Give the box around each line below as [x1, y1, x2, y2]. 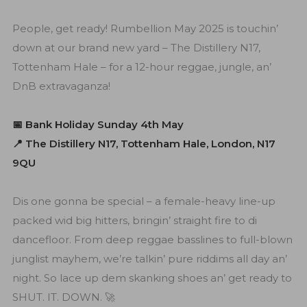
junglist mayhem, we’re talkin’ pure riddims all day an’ [12, 251, 287, 265]
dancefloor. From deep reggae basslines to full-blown [12, 232, 293, 246]
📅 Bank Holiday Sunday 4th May [12, 117, 184, 131]
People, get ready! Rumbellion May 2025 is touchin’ [12, 21, 278, 35]
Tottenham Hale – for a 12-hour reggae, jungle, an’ [12, 60, 271, 73]
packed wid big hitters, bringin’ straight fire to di [12, 213, 257, 227]
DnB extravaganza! [12, 79, 110, 93]
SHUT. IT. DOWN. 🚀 [12, 290, 115, 304]
